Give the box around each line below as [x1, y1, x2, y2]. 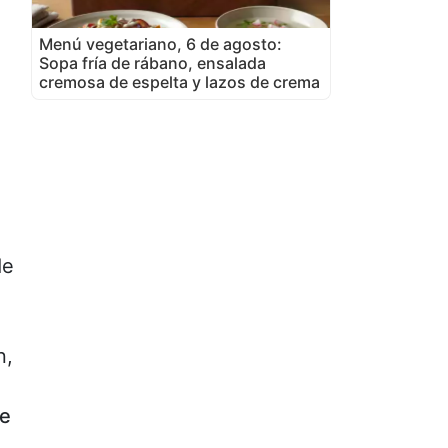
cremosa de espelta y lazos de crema [39, 71, 320, 92]
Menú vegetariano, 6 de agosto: [39, 33, 282, 54]
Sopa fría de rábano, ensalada [39, 52, 266, 73]
